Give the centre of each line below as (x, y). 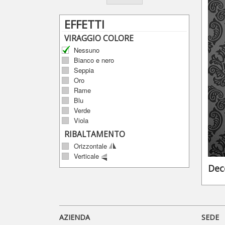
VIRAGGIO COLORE (99, 38)
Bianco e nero (94, 60)
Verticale (88, 156)
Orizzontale (92, 146)
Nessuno (87, 50)
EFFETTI (85, 24)
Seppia (84, 70)
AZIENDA (75, 217)
